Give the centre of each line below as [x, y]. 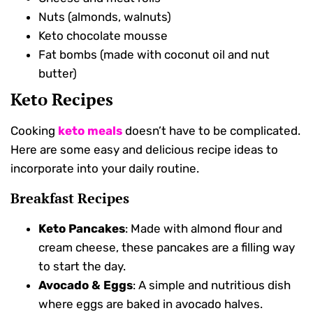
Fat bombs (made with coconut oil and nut [154, 55]
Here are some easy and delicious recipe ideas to [144, 150]
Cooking [34, 131]
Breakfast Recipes [70, 198]
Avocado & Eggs [86, 285]
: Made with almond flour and [204, 228]
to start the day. [82, 266]
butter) [58, 74]
